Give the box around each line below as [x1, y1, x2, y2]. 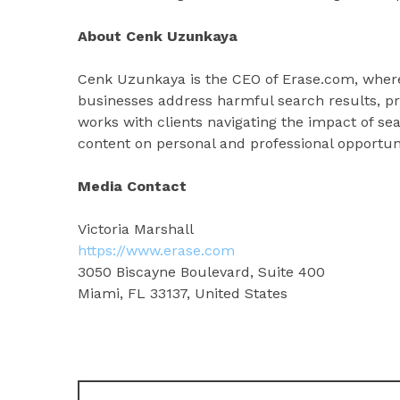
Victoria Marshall [78, 221, 194, 237]
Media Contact [78, 178, 187, 195]
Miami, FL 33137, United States [78, 285, 287, 302]
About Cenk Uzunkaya [78, 28, 237, 45]
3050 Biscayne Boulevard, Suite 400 [78, 263, 325, 280]
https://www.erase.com [78, 242, 235, 259]
